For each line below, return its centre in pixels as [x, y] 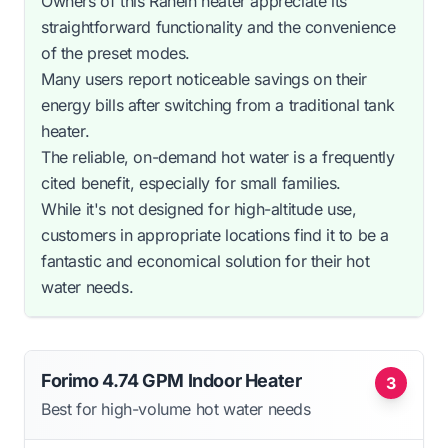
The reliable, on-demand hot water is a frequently [218, 156]
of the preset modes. [115, 52]
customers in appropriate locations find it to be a [215, 234]
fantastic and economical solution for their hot [205, 260]
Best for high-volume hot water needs [176, 408]
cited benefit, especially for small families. [191, 182]
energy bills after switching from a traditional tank [218, 104]
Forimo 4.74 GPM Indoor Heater [171, 380]
